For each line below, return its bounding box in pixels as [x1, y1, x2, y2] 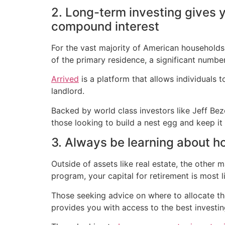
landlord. [51, 86, 84, 96]
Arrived [51, 74, 79, 84]
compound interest [51, 19, 159, 34]
